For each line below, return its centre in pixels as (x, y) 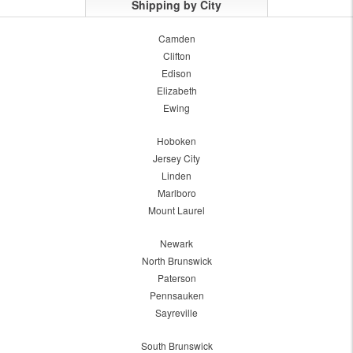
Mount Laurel (176, 210)
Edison (176, 73)
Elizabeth (176, 91)
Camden (176, 39)
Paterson (176, 278)
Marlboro (176, 193)
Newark (176, 243)
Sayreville (176, 313)
